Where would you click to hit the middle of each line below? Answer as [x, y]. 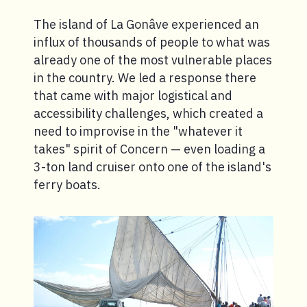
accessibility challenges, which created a [148, 113]
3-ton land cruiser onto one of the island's [152, 167]
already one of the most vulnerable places [153, 60]
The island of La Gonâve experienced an [146, 24]
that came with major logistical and [133, 95]
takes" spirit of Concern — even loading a [149, 149]
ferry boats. [67, 184]
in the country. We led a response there [145, 77]
